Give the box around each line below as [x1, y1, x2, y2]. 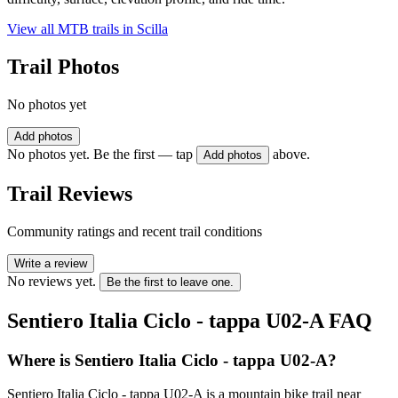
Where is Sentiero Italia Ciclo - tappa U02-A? [7, 350, 337, 370]
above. [273, 147, 310, 163]
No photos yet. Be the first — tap [7, 147, 193, 163]
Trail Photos [7, 55, 119, 79]
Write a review [14, 256, 87, 270]
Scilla [137, 21, 168, 37]
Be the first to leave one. [107, 275, 234, 289]
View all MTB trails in [7, 21, 137, 37]
